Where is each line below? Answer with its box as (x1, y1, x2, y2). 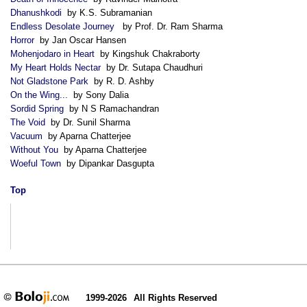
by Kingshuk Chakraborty (95, 48, 200, 59)
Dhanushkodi (10, 7, 62, 18)
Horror (10, 34, 34, 45)
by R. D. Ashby (88, 75, 154, 86)
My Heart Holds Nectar (10, 62, 101, 73)
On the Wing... (10, 89, 68, 100)
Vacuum (10, 130, 42, 141)
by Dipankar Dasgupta (61, 158, 154, 169)
